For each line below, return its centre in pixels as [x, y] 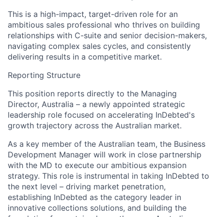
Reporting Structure [44, 75]
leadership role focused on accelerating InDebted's [101, 115]
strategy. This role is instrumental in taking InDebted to [108, 176]
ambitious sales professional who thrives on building [104, 24]
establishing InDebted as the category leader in [94, 197]
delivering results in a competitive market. [85, 56]
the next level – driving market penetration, [87, 186]
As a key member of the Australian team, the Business [107, 144]
